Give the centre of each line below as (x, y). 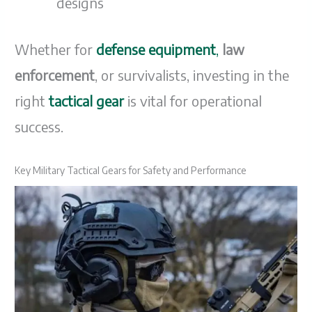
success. (39, 127)
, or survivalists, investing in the (192, 75)
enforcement (55, 75)
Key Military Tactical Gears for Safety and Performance (131, 171)
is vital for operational (195, 101)
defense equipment (156, 49)
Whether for (56, 49)
